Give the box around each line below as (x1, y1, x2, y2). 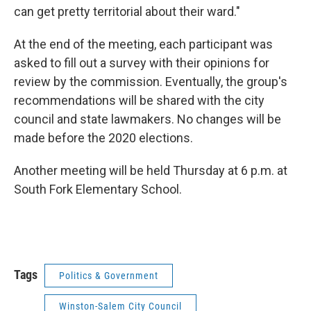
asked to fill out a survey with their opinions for (14, 55, 269, 70)
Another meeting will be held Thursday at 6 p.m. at (14, 162, 287, 178)
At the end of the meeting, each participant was (14, 36, 273, 51)
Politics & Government (59, 269, 158, 281)
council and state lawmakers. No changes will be (14, 111, 281, 126)
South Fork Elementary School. (14, 181, 182, 196)
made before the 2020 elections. (14, 130, 193, 145)
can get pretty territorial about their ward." (14, 3, 246, 19)
